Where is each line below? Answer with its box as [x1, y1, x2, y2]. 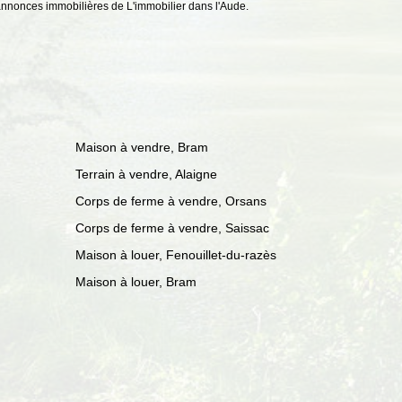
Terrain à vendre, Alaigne [74, 167, 217, 181]
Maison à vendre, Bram [74, 140, 208, 154]
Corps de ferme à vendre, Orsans [74, 194, 267, 208]
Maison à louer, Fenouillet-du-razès [74, 248, 276, 262]
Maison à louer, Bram [74, 275, 197, 289]
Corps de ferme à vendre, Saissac [74, 221, 269, 235]
